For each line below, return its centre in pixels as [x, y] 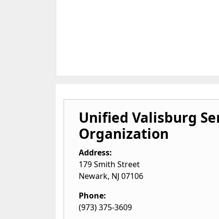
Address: [95, 153]
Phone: [92, 196]
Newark [93, 176]
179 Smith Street [109, 164]
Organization [124, 133]
